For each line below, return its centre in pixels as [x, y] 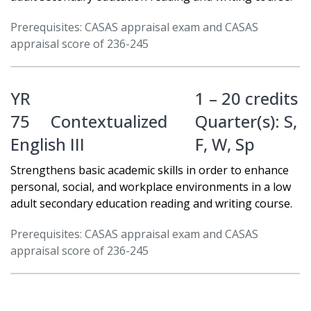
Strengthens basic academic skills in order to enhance [150, 170]
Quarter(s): [240, 121]
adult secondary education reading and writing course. [151, 203]
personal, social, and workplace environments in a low [151, 186]
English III [48, 144]
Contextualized [109, 121]
